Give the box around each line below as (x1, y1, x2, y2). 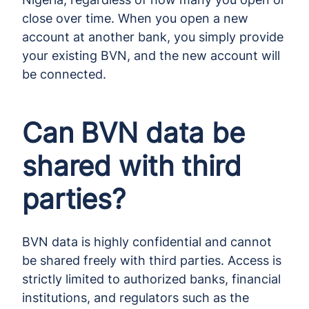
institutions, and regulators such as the (22, 290, 249, 305)
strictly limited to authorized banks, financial (22, 271, 281, 286)
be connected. (22, 66, 106, 81)
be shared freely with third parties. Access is (22, 252, 281, 268)
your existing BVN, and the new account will (22, 48, 280, 63)
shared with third (22, 148, 241, 183)
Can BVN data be (22, 115, 245, 150)
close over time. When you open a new (22, 10, 248, 26)
